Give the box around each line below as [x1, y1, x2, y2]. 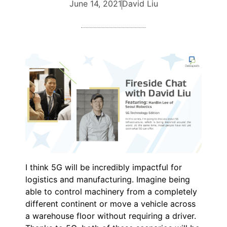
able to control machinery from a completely [25, 186, 197, 197]
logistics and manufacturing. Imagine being [25, 174, 190, 184]
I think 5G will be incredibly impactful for [25, 162, 182, 172]
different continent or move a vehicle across [25, 198, 196, 209]
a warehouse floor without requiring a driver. [25, 210, 196, 221]
